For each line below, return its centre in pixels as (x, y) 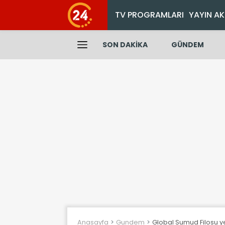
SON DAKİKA (125, 45)
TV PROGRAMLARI (149, 15)
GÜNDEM (187, 45)
